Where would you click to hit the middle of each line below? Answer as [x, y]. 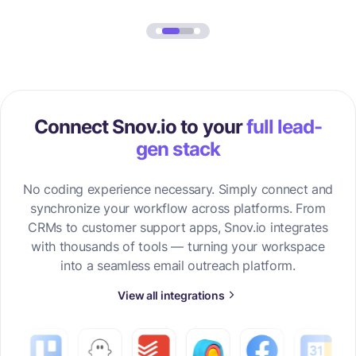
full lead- [284, 126]
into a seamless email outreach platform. [178, 265]
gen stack [178, 149]
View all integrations [171, 295]
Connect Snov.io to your [140, 126]
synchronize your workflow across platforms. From [178, 208]
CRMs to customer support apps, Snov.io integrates [178, 227]
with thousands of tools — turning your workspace [178, 246]
